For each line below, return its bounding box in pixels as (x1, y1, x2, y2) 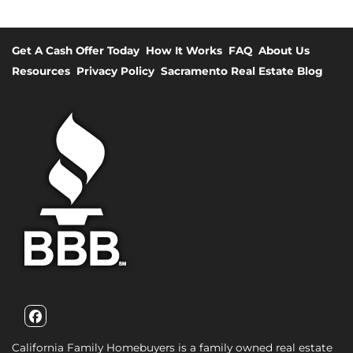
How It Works (146, 43, 222, 57)
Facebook (34, 318, 144, 345)
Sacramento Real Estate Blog (161, 65, 323, 78)
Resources (12, 65, 70, 78)
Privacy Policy (76, 65, 154, 78)
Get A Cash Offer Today (12, 43, 139, 57)
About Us (258, 43, 310, 57)
